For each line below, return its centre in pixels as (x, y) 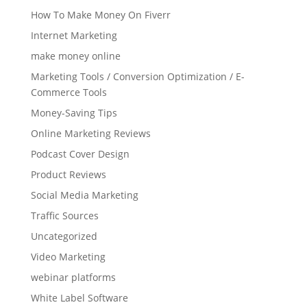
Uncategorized (64, 236)
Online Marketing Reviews (90, 134)
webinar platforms (73, 278)
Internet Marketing (74, 36)
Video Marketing (68, 257)
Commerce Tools (69, 93)
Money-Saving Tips (74, 113)
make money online (75, 56)
